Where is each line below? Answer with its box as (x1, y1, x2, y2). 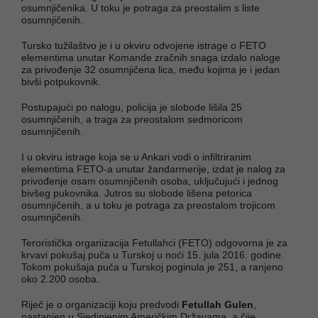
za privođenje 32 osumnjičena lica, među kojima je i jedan (21, 63, 280, 75)
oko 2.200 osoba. (21, 273, 99, 285)
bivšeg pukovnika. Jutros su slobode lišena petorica (21, 187, 252, 199)
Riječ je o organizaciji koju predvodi (21, 298, 182, 310)
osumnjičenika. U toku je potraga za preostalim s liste (21, 1, 260, 13)
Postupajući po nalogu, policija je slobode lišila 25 (21, 101, 242, 113)
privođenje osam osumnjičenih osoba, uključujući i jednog (21, 175, 278, 187)
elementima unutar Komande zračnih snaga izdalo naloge (21, 51, 280, 63)
